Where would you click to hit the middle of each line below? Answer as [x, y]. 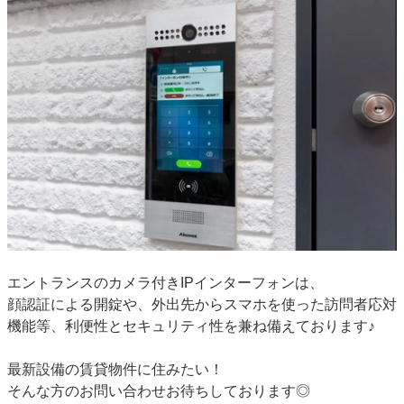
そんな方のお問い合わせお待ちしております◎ [161, 390]
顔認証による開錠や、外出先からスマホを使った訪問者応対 [202, 304]
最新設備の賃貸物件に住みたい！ [115, 369]
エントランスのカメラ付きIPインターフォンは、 [165, 282]
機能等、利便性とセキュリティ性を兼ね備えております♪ [191, 326]
